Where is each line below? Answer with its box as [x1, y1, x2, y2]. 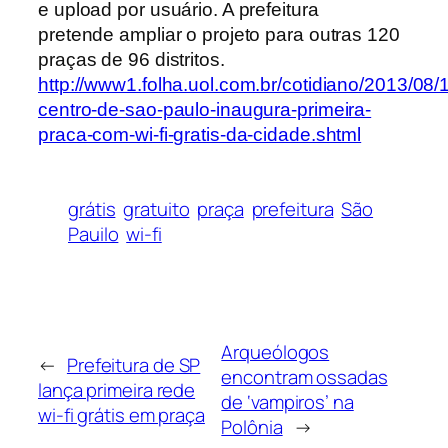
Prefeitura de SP [66, 351, 201, 378]
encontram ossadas [221, 364, 388, 391]
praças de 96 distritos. [38, 49, 225, 71]
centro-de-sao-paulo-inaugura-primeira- [38, 99, 372, 121]
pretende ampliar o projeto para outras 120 [38, 24, 400, 46]
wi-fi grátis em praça [38, 401, 205, 428]
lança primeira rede [38, 376, 196, 403]
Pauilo [68, 221, 119, 248]
